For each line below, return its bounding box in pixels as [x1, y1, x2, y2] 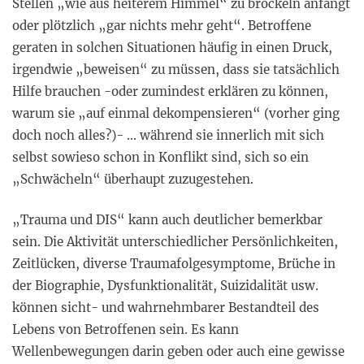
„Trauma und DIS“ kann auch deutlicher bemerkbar [12, 211, 323, 227]
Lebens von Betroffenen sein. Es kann [12, 321, 239, 337]
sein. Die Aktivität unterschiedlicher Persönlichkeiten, [12, 233, 338, 249]
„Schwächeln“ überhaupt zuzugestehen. [12, 171, 253, 188]
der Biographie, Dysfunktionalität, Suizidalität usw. [12, 277, 318, 293]
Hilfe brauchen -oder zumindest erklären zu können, [12, 84, 328, 100]
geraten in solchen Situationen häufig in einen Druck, [12, 40, 332, 56]
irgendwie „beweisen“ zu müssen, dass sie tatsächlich [12, 62, 340, 78]
